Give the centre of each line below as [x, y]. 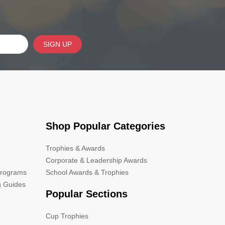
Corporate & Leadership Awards [96, 160]
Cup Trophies [67, 216]
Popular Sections [87, 194]
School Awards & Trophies [87, 172]
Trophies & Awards [75, 148]
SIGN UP [57, 44]
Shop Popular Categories [105, 126]
